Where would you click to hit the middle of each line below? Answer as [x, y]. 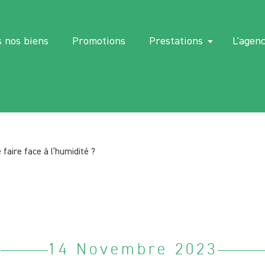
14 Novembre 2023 [132, 250]
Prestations [176, 41]
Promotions [99, 41]
